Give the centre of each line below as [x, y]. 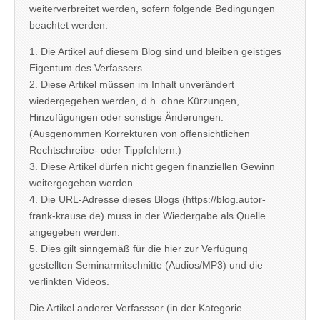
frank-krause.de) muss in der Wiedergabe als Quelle [147, 216]
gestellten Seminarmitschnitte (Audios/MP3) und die [146, 265]
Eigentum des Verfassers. [87, 68]
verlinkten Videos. [69, 282]
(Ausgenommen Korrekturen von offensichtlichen [140, 134]
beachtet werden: [69, 25]
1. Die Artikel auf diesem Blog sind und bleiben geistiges [155, 52]
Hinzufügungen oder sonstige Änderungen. [126, 117]
